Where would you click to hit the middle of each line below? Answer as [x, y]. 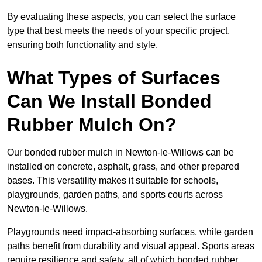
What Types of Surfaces [114, 78]
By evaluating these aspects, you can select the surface [121, 17]
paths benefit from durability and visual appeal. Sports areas [131, 246]
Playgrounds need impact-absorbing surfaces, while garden [130, 232]
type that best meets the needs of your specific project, [118, 31]
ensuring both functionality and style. [82, 45]
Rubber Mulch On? [92, 125]
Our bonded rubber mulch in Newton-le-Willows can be [120, 153]
